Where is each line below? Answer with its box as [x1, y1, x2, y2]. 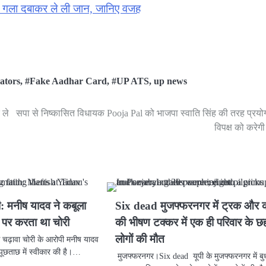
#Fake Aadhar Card [25, 76, 107, 87]
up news [154, 76, 187, 87]
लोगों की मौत [115, 233, 165, 246]
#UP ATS [112, 76, 149, 87]
